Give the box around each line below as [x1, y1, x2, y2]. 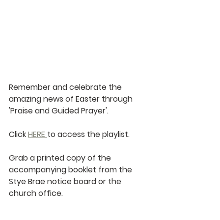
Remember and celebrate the [9, 81, 124, 93]
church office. [9, 187, 69, 199]
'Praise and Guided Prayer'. [9, 105, 109, 116]
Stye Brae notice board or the [9, 175, 123, 187]
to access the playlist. [47, 128, 130, 140]
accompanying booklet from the [9, 164, 134, 175]
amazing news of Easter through [9, 93, 135, 105]
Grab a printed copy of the [9, 152, 113, 164]
